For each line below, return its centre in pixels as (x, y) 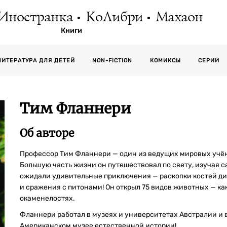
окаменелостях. (47, 198)
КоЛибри (114, 17)
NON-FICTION (112, 61)
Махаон (179, 17)
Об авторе (47, 133)
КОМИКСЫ (165, 61)
